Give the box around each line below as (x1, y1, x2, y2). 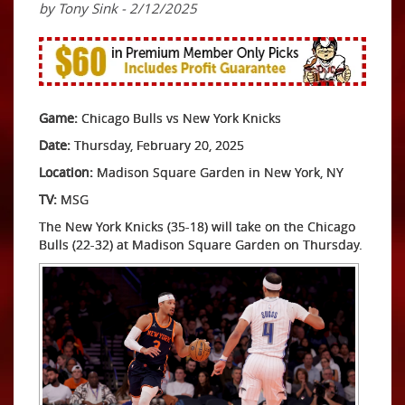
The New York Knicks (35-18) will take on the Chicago (39, 218, 355, 235)
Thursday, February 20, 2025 (71, 137, 244, 154)
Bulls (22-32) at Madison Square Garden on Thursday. (39, 236, 363, 253)
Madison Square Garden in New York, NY (93, 164, 344, 181)
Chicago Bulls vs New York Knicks (78, 109, 281, 127)
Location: (39, 164, 93, 181)
